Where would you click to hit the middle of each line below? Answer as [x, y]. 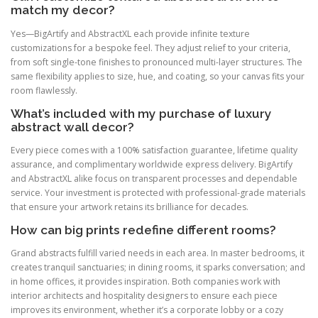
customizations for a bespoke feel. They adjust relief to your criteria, [150, 48]
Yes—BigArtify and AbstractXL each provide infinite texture [130, 33]
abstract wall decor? [72, 127]
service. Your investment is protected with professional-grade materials [158, 192]
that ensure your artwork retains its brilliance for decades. [130, 207]
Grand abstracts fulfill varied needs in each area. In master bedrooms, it [158, 253]
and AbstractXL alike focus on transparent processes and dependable [154, 178]
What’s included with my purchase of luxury [141, 113]
